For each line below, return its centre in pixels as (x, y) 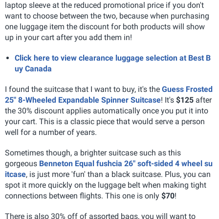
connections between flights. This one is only (83, 196)
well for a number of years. (51, 132)
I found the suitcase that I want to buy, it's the (83, 89)
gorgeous (22, 163)
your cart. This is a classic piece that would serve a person (105, 121)
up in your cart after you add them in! (68, 37)
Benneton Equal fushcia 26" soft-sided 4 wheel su (126, 163)
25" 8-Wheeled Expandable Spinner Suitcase (83, 100)
